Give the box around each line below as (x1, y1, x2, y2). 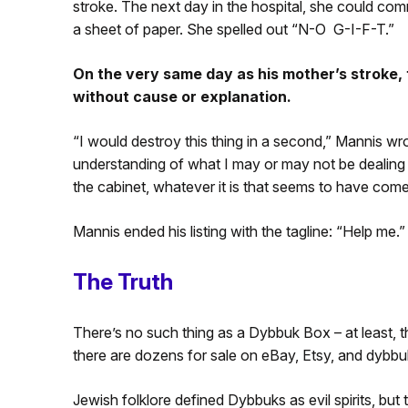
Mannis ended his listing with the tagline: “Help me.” (72, 221, 405, 240)
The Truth (72, 268, 173, 295)
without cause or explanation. (72, 87, 291, 106)
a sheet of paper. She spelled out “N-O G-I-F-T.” (72, 19, 394, 38)
